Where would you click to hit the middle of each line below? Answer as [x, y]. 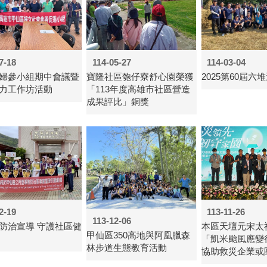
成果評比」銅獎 [118, 102]
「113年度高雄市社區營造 [139, 89]
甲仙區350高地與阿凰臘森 [139, 235]
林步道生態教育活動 [127, 248]
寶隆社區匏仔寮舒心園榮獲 [140, 77]
